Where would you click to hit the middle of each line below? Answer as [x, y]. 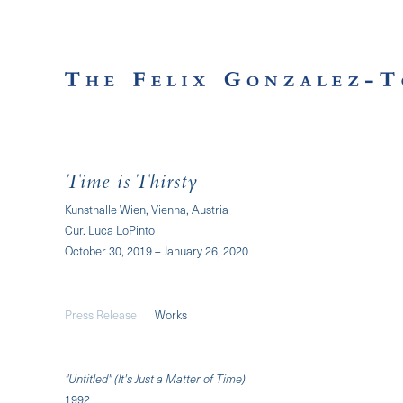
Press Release [101, 314]
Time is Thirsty [131, 184]
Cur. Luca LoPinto [110, 230]
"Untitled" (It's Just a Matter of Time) [155, 378]
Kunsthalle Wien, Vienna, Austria [147, 209]
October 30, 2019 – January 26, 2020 [157, 251]
